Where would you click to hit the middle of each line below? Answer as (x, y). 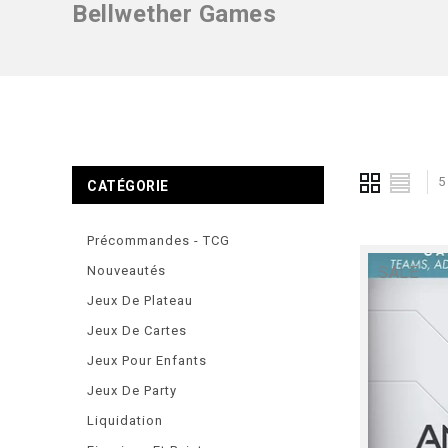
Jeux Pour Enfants (147, 360)
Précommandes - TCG (158, 240)
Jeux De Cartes (137, 330)
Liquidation (125, 420)
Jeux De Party (132, 390)
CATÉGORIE (128, 186)
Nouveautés (126, 270)
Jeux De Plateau (140, 300)
